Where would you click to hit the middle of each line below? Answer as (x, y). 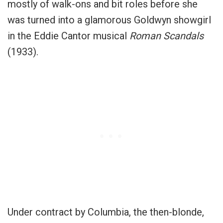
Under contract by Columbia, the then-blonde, (106, 212)
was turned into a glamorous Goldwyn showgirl (109, 20)
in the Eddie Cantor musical (67, 36)
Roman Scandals (165, 36)
